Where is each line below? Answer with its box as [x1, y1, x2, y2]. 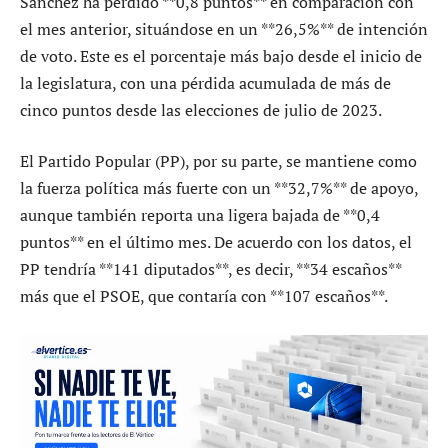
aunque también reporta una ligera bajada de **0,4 [20, 204, 380, 227]
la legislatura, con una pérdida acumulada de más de [20, 71, 391, 94]
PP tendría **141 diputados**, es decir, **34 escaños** [20, 258, 401, 281]
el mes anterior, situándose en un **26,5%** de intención [20, 17, 428, 40]
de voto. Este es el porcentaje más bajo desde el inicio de [20, 44, 422, 67]
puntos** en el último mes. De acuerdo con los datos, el [20, 231, 412, 254]
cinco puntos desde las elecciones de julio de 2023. [20, 98, 382, 121]
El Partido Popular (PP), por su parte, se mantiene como [20, 150, 417, 173]
